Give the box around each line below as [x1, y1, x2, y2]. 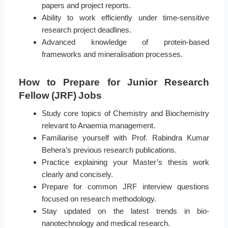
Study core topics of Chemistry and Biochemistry [41, 109, 210, 118]
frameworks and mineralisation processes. [41, 50, 183, 59]
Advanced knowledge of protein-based [41, 38, 210, 47]
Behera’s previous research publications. [41, 146, 177, 155]
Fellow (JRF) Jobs [18, 90, 102, 101]
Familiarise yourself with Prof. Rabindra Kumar [41, 133, 210, 142]
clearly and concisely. [41, 170, 113, 179]
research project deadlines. [41, 25, 131, 35]
